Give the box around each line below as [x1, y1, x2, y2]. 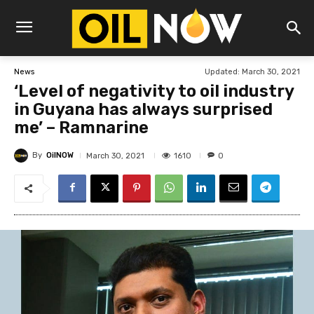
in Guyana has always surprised [14, 100, 273, 120]
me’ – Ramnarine [14, 118, 149, 138]
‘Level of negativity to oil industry [14, 81, 294, 102]
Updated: [205, 67, 240, 76]
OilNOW [46, 151, 74, 161]
